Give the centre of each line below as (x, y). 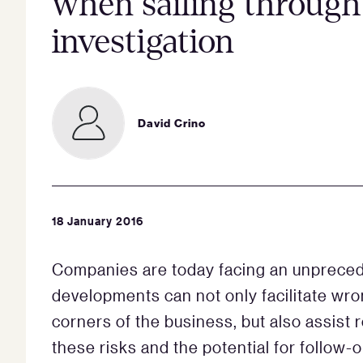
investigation (143, 41)
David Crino (172, 123)
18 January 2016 (98, 220)
